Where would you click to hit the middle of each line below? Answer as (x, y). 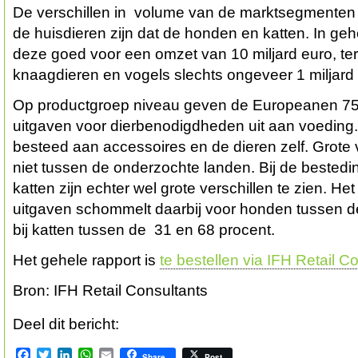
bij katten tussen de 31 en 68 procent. (144, 230)
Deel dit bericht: (66, 324)
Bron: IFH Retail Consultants (110, 290)
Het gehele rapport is (86, 260)
